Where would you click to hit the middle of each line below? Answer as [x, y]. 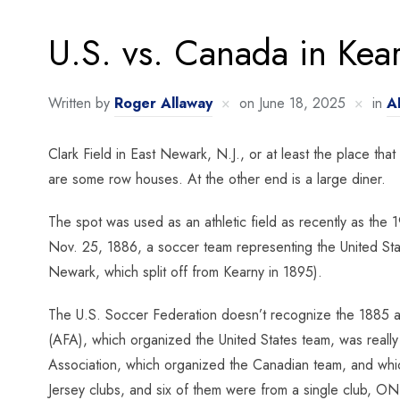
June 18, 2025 [302, 103]
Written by [81, 103]
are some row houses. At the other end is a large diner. [217, 179]
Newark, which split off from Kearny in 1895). [185, 272]
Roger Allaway [163, 103]
